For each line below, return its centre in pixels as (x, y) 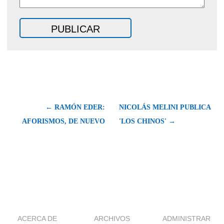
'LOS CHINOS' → (147, 121)
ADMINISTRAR (187, 218)
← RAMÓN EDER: (75, 107)
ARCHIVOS (112, 218)
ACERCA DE (37, 218)
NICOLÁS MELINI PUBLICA (165, 107)
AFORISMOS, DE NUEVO (63, 121)
